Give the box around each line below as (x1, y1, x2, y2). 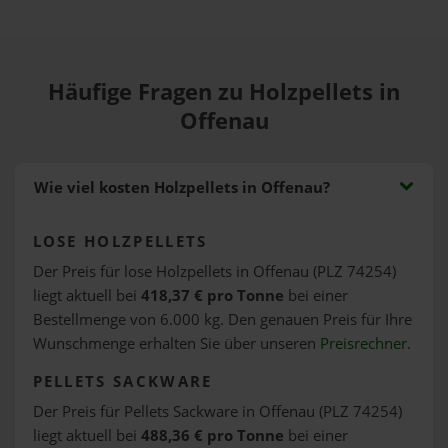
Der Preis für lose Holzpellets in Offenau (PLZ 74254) (32, 260, 396, 282)
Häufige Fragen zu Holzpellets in (48, 76, 400, 107)
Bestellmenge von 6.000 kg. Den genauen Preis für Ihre (32, 308, 412, 330)
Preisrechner (319, 332, 407, 354)
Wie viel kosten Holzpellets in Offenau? (33, 177, 330, 198)
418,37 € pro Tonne (140, 284, 284, 306)
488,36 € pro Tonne (140, 424, 284, 446)
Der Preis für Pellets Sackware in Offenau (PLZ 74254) (32, 400, 402, 422)
